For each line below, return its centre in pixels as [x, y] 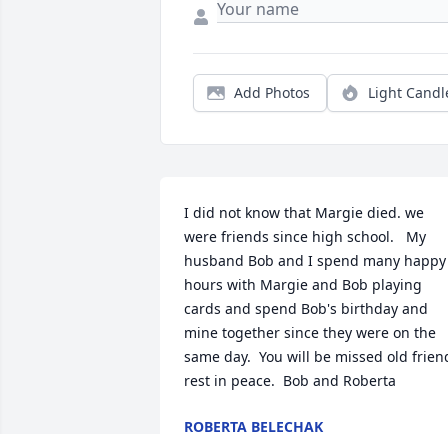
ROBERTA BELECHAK [253, 427]
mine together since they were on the [310, 333]
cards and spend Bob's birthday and [306, 309]
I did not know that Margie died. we [304, 213]
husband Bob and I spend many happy [315, 261]
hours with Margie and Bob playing [303, 285]
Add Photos [272, 93]
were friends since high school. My [305, 237]
